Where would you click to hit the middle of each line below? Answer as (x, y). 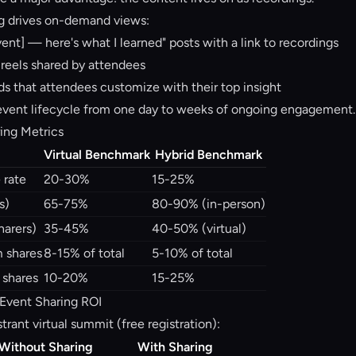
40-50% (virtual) (199, 228)
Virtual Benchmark (97, 155)
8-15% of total (84, 253)
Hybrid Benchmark (209, 155)
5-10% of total (192, 253)
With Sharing (175, 347)
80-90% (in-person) (209, 204)
